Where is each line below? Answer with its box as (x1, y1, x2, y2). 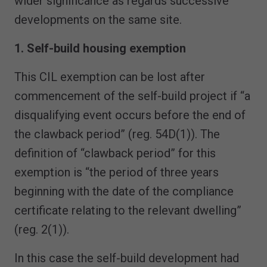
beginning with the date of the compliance (14, 184, 234, 198)
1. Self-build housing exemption (14, 41, 186, 55)
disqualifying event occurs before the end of (14, 107, 246, 122)
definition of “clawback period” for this (14, 145, 216, 160)
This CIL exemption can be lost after (14, 69, 205, 84)
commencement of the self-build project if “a (14, 88, 250, 103)
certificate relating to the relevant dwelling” (14, 203, 241, 218)
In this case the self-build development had (14, 250, 239, 265)
